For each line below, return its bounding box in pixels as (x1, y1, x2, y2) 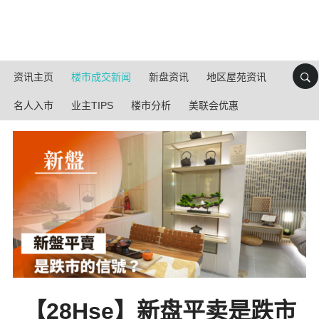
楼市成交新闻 (71, 71, 131, 83)
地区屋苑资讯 (206, 71, 266, 83)
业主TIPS (71, 100, 113, 111)
